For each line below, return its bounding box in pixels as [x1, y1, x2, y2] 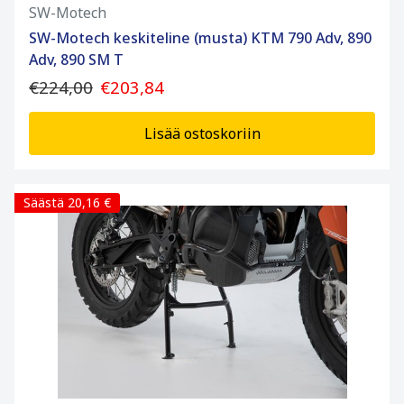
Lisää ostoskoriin [143, 124, 261, 144]
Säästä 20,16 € [23, 194, 111, 212]
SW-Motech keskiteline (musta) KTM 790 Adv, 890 [29, 28, 372, 49]
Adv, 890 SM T [29, 50, 124, 70]
